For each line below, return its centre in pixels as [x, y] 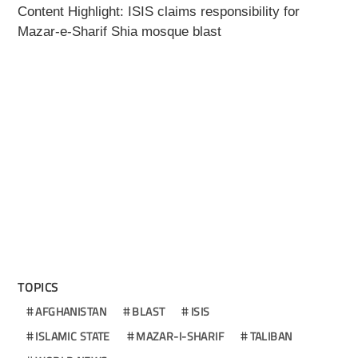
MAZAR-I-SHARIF [180, 336]
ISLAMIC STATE [73, 336]
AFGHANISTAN [71, 312]
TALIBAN [271, 336]
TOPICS [38, 288]
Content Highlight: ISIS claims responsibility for [159, 12]
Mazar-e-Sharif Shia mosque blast [120, 32]
